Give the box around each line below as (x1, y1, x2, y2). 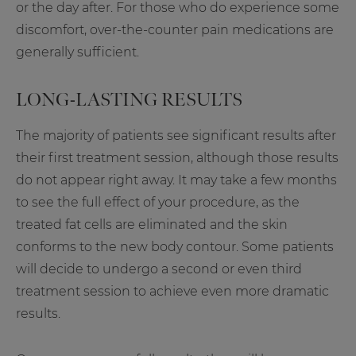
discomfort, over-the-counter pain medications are (16, 22, 334, 38)
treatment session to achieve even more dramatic (16, 284, 329, 300)
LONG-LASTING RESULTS (16, 88, 242, 112)
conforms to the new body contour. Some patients (16, 239, 334, 255)
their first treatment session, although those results (16, 150, 339, 166)
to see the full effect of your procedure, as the (16, 195, 300, 211)
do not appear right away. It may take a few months (16, 172, 337, 188)
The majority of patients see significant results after (16, 128, 336, 144)
